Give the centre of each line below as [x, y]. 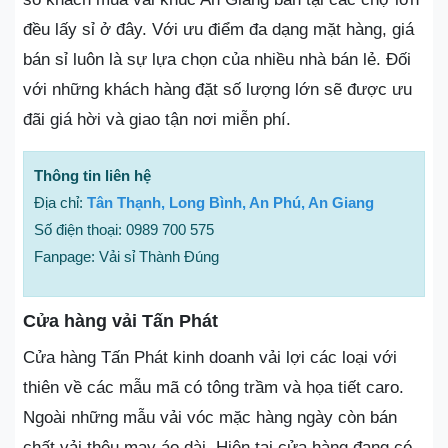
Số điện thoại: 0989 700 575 [124, 229]
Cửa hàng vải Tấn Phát [120, 320]
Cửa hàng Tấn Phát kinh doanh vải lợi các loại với [210, 357]
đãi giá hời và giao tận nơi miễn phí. [159, 119]
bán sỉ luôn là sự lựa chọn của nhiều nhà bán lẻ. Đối [217, 59]
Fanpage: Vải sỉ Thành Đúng [126, 256]
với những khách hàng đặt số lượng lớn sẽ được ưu [217, 89]
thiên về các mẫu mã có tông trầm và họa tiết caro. [213, 387]
